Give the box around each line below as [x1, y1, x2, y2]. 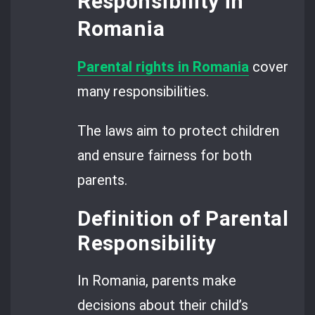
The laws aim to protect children [77, 122, 280, 139]
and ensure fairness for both [77, 146, 252, 164]
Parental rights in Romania [77, 58, 250, 76]
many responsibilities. [77, 83, 210, 101]
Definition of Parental [77, 207, 289, 231]
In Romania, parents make [77, 272, 237, 290]
